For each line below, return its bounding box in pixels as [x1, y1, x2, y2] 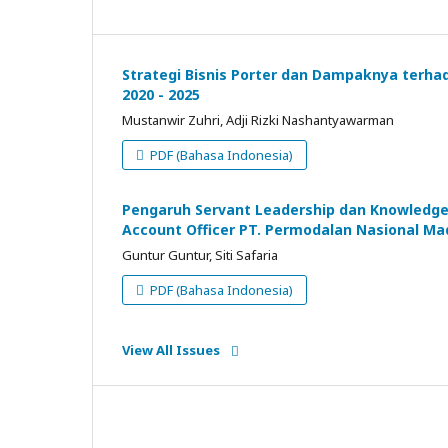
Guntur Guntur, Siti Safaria [122, 245, 278, 264]
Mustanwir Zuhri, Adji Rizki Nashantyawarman [122, 110, 394, 129]
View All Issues [122, 340, 220, 359]
